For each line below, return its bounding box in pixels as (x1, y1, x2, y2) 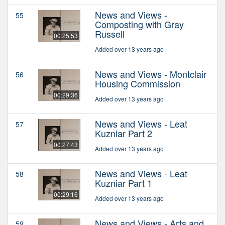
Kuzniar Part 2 (95, 127, 152, 140)
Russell (95, 27, 125, 41)
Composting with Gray (95, 18, 184, 31)
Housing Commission (95, 77, 180, 90)
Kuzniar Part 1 (95, 176, 152, 190)
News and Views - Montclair (95, 67, 206, 81)
